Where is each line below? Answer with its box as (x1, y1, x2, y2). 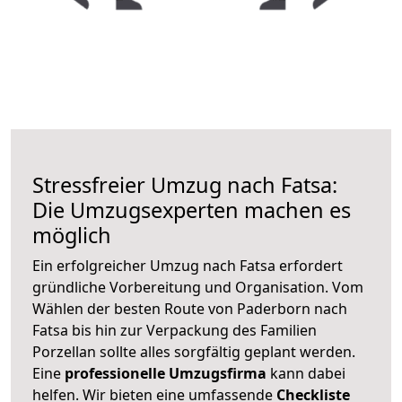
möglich (32, 220, 111, 249)
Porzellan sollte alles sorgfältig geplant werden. (32, 341, 355, 362)
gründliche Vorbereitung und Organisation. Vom (32, 276, 363, 297)
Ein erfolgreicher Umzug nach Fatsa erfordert (32, 255, 343, 275)
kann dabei (267, 363, 345, 383)
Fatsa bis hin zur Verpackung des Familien (32, 319, 317, 340)
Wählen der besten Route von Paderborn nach (32, 298, 347, 319)
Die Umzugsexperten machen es (32, 195, 351, 224)
